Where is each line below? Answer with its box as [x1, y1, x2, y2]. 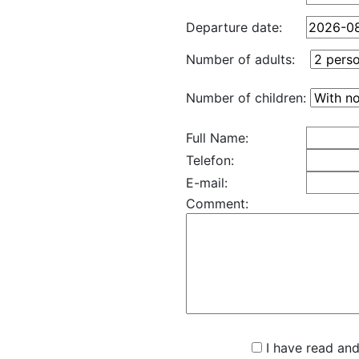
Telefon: [186, 152, 234, 168]
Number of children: [186, 90, 306, 106]
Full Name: [186, 130, 248, 146]
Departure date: [186, 19, 282, 35]
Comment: [186, 196, 248, 212]
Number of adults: [186, 51, 295, 67]
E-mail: [186, 175, 228, 191]
